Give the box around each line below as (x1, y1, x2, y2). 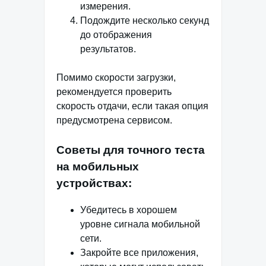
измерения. (80, 1, 131, 12)
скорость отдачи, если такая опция (56, 101, 208, 112)
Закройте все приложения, (80, 247, 198, 258)
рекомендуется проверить (56, 87, 172, 97)
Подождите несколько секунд (80, 15, 209, 26)
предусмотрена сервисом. (56, 115, 172, 126)
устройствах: (56, 177, 132, 190)
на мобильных (56, 160, 139, 173)
